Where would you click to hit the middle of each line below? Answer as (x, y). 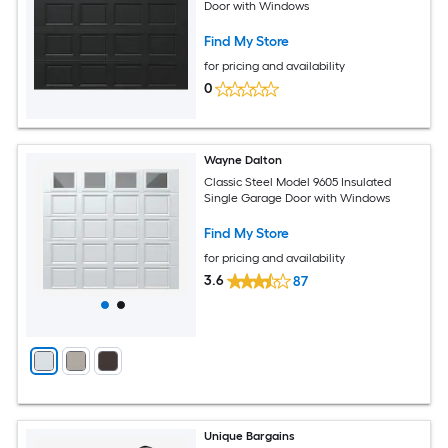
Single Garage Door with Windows (297, 198)
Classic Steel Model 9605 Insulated (298, 182)
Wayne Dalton (243, 159)
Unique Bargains (250, 435)
